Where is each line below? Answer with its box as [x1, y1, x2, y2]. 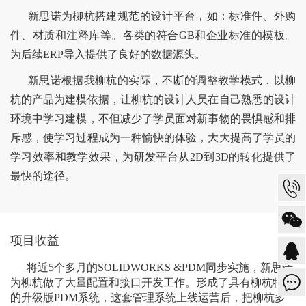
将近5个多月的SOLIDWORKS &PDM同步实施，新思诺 [10, 261, 293, 273]
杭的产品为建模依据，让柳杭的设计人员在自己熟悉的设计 [10, 93, 296, 105]
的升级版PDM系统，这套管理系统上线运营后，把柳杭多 [10, 291, 286, 303]
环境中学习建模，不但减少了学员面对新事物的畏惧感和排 [10, 112, 296, 124]
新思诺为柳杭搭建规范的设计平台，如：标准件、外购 [10, 10, 296, 22]
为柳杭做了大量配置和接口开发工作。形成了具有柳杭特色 [10, 276, 294, 288]
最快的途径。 [10, 169, 76, 182]
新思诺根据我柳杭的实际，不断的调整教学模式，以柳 [10, 74, 296, 86]
